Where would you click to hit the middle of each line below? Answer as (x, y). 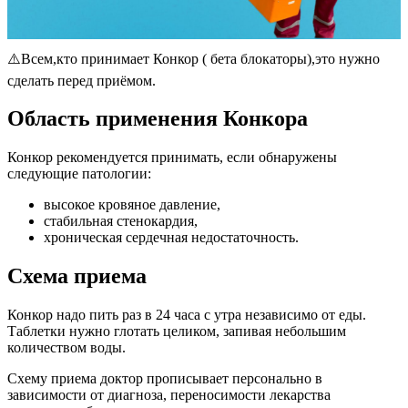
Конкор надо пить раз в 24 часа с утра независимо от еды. (187, 315)
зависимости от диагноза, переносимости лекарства (169, 395)
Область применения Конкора (158, 119)
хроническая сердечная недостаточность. (171, 238)
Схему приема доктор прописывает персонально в (165, 379)
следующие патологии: (79, 174)
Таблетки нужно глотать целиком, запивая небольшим (177, 331)
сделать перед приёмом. (82, 80)
